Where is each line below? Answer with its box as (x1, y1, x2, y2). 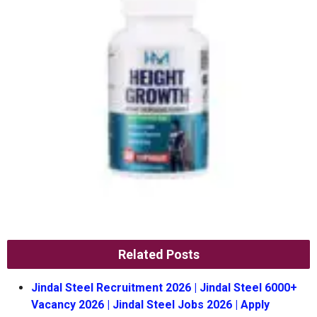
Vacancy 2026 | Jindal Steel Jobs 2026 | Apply (31, 298, 270, 311)
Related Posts (117, 247, 200, 262)
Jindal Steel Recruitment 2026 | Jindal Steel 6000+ (31, 281, 297, 294)
